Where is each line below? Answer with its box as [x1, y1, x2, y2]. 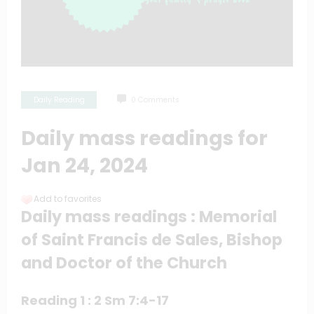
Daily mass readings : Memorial [21, 205, 277, 228]
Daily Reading [33, 95, 85, 106]
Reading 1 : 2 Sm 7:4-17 [21, 291, 169, 309]
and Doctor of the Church [21, 252, 227, 275]
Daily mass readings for [21, 124, 268, 153]
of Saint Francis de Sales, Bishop [21, 228, 282, 252]
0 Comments [130, 95, 179, 106]
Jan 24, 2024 [21, 151, 148, 180]
